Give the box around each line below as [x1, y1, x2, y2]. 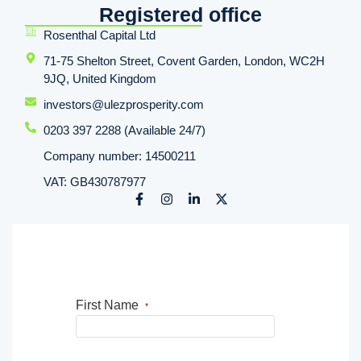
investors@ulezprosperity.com [43, 98, 204, 112]
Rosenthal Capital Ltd [43, 28, 156, 43]
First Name [76, 297, 145, 312]
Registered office [99, 3, 262, 27]
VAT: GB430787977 [43, 175, 146, 189]
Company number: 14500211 [43, 149, 196, 164]
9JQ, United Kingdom [43, 72, 156, 86]
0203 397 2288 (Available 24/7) [43, 123, 205, 138]
